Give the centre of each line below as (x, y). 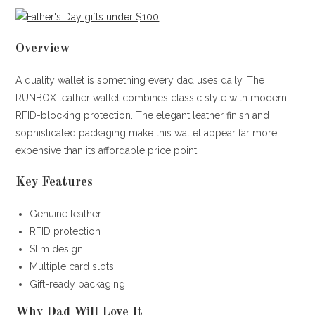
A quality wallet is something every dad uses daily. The (140, 80)
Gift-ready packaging (78, 284)
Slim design (57, 249)
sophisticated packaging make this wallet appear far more (147, 133)
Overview (43, 48)
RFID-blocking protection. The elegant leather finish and (143, 115)
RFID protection (65, 231)
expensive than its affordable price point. (108, 150)
